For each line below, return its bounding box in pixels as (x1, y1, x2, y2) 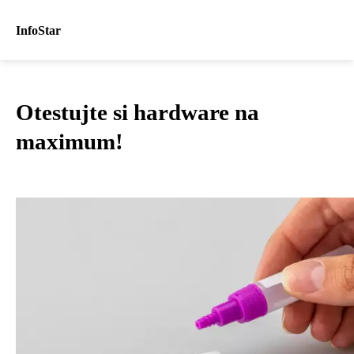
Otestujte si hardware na (16, 100, 259, 125)
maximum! (16, 129, 123, 154)
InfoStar (16, 23, 61, 37)
